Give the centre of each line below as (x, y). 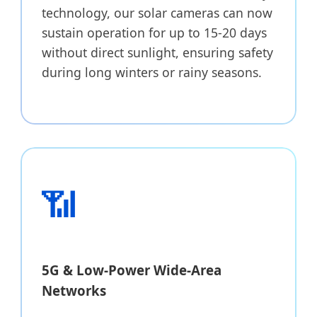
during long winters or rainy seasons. (152, 73)
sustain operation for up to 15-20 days (154, 33)
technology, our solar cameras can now (157, 13)
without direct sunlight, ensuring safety (157, 53)
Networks (74, 290)
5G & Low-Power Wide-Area (132, 270)
